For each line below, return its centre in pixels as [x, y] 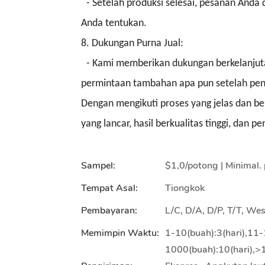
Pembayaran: [109, 210]
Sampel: [98, 165]
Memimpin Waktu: [120, 233]
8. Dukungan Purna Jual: [132, 43]
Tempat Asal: [109, 188]
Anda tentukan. [114, 23]
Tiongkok [185, 188]
